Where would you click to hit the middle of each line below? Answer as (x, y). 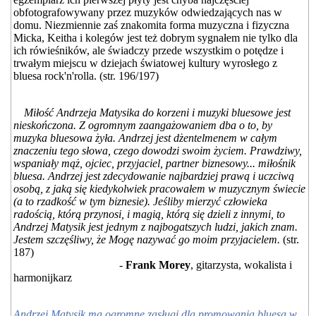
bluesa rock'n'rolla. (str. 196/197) (86, 76)
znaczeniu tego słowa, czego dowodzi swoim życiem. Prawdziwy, (157, 151)
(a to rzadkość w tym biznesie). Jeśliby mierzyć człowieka (140, 201)
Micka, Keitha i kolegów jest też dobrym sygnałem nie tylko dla (155, 38)
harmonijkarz (42, 278)
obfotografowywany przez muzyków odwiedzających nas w (147, 12)
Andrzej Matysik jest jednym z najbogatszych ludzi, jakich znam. (155, 227)
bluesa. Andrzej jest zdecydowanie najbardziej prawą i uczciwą (153, 176)
